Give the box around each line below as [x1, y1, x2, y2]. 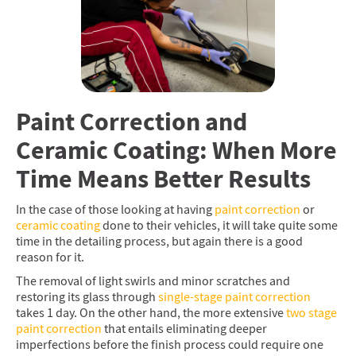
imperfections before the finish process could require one [16, 337, 323, 353]
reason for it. [16, 250, 87, 265]
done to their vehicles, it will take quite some [100, 218, 338, 234]
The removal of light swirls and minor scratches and [16, 273, 290, 289]
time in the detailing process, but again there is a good [16, 234, 303, 250]
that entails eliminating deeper [102, 321, 267, 337]
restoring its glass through [16, 289, 158, 305]
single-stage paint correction [158, 289, 311, 305]
